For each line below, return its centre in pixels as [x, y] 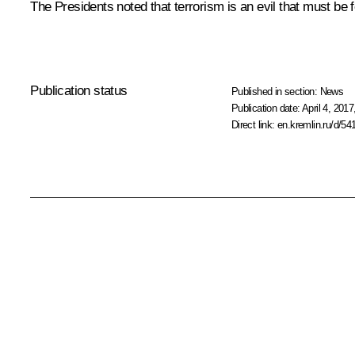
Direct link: [254, 124]
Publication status [79, 90]
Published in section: [275, 91]
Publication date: [267, 108]
